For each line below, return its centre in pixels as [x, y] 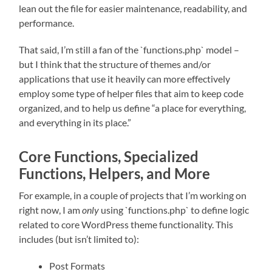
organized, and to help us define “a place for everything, [133, 107]
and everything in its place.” [75, 122]
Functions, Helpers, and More [115, 173]
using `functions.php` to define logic [174, 209]
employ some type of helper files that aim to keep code [131, 93]
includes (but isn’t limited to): [79, 239]
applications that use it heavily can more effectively [125, 78]
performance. [47, 22]
